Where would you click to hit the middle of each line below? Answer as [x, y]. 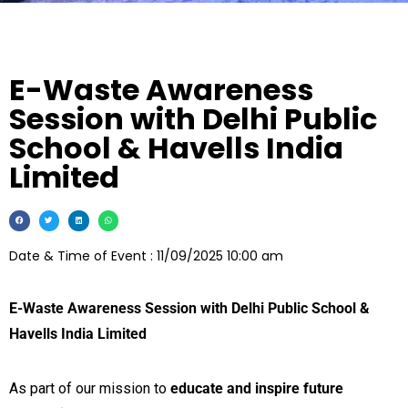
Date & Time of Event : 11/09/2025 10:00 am [146, 255]
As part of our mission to [90, 388]
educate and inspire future [257, 388]
